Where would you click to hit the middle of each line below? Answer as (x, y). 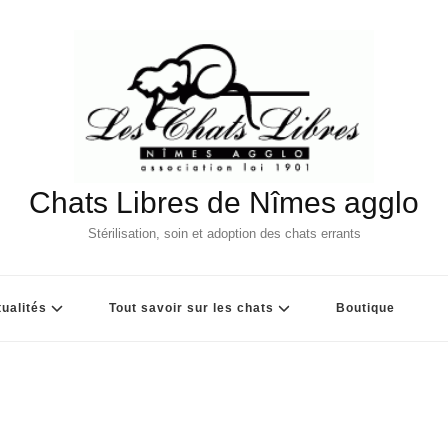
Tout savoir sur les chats (191, 307)
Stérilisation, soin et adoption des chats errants (224, 233)
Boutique (365, 307)
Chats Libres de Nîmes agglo (224, 202)
